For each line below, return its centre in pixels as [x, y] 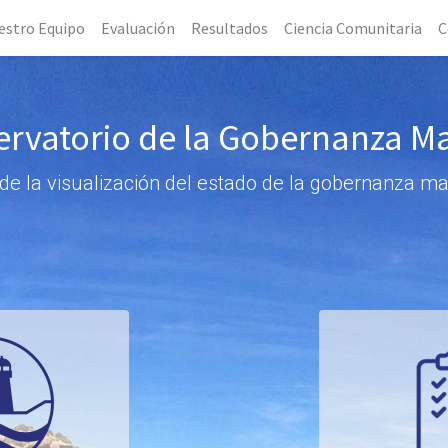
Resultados [229, 28]
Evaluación [138, 28]
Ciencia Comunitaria [353, 28]
